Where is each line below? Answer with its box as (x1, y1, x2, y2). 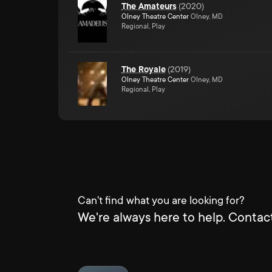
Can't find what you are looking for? (78, 194, 245, 206)
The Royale (121, 64, 166, 74)
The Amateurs (121, 1, 177, 11)
